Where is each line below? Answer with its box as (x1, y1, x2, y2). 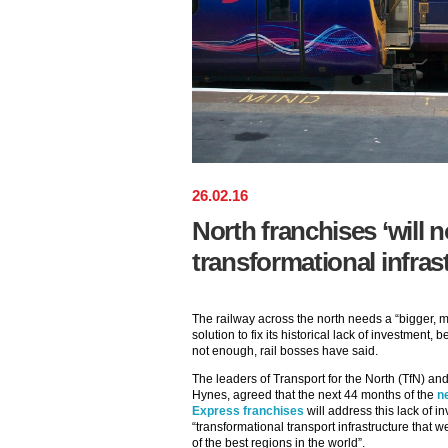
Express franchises (192, 404, 304, 418)
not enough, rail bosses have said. (192, 344, 378, 358)
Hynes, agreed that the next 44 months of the (192, 388, 437, 402)
